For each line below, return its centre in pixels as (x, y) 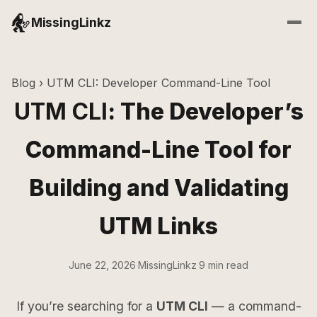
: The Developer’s (205, 111)
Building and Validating (158, 188)
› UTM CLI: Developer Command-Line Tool (153, 83)
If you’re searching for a (86, 306)
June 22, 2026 (102, 265)
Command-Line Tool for (158, 150)
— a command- (254, 306)
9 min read (224, 265)
